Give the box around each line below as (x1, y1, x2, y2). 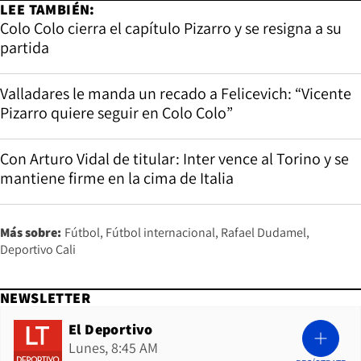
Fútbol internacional (106, 223, 215, 241)
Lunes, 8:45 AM (68, 338, 158, 357)
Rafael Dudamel (221, 223, 306, 241)
